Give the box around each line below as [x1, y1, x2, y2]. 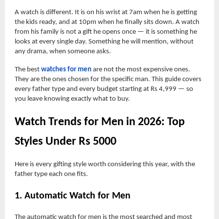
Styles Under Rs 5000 [15, 135, 116, 148]
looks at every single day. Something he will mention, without [15, 38, 194, 45]
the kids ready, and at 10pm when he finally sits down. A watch [15, 18, 199, 26]
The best [15, 66, 41, 73]
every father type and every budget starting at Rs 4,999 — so [15, 85, 193, 93]
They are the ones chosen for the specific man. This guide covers [15, 75, 201, 83]
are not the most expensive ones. [91, 66, 190, 73]
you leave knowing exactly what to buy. [15, 95, 130, 103]
